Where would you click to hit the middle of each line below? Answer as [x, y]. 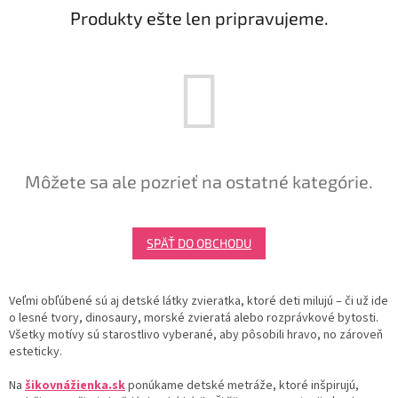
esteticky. [36, 351]
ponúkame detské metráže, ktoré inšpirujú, [242, 385]
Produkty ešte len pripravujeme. [199, 17]
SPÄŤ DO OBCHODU [199, 243]
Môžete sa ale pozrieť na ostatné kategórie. [199, 181]
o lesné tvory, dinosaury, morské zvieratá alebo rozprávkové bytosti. [194, 318]
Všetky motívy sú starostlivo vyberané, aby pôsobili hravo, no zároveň [196, 334]
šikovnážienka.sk [75, 385]
